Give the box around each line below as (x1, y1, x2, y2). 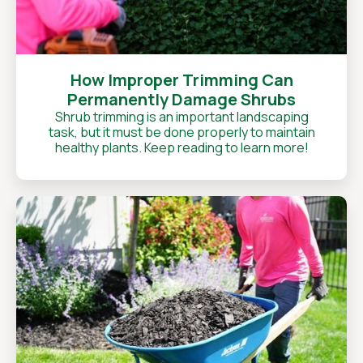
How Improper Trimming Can (70, 69, 293, 91)
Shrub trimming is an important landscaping (54, 108, 309, 126)
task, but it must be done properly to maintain (48, 123, 315, 141)
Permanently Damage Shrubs (67, 88, 296, 110)
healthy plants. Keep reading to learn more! (54, 139, 309, 156)
